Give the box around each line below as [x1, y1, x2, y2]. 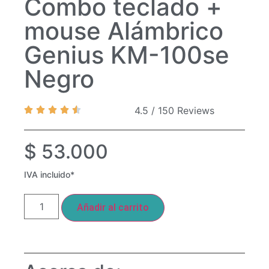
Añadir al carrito [77, 201, 150, 213]
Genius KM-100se [24, 40, 229, 70]
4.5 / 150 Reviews [134, 104, 214, 116]
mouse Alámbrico [24, 16, 223, 46]
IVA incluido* [24, 169, 74, 180]
